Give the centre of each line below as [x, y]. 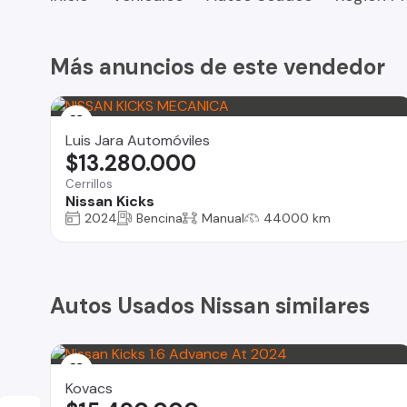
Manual [223, 218]
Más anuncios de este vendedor [218, 66]
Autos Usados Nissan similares [210, 306]
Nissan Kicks [110, 201]
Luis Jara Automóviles [138, 140]
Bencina [159, 218]
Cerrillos [89, 184]
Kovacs [89, 388]
